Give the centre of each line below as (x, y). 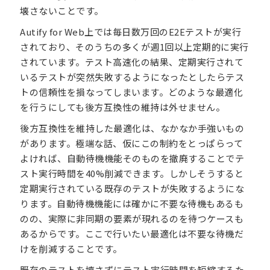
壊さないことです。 (62, 10)
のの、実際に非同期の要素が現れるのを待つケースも (132, 218)
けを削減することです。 (71, 248)
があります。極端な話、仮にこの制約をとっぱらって (132, 143)
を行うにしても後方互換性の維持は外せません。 (123, 107)
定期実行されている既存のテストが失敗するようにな (132, 188)
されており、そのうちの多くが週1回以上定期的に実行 (134, 46)
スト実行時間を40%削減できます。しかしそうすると (132, 173)
